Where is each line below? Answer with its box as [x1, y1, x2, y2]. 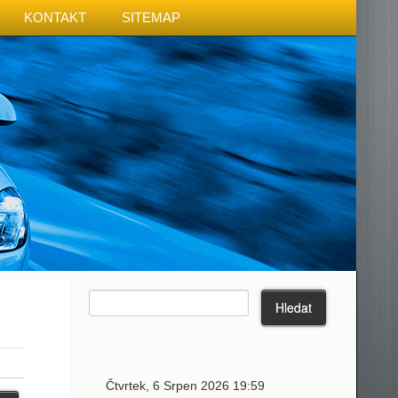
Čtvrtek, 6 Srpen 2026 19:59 [106, 378, 265, 393]
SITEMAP [122, 10, 180, 25]
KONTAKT [24, 10, 86, 25]
